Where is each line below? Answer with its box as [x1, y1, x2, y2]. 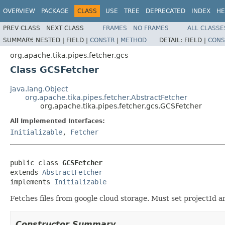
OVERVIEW [3, 8, 35, 15]
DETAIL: [159, 36, 184, 44]
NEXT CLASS [46, 24, 84, 32]
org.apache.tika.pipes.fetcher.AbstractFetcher [25, 93, 187, 101]
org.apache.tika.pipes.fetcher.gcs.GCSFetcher [40, 101, 202, 110]
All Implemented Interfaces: [10, 117, 105, 125]
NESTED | [36, 36, 66, 44]
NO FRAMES [133, 24, 169, 32]
